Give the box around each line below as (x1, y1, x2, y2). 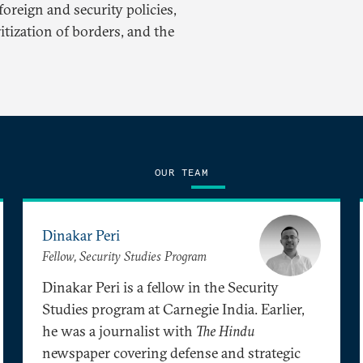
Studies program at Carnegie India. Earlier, (42, 299, 305, 318)
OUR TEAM (155, 166, 208, 178)
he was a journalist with (42, 321, 196, 340)
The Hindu (196, 321, 254, 340)
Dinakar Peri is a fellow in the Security (42, 277, 279, 297)
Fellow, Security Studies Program (42, 248, 207, 265)
